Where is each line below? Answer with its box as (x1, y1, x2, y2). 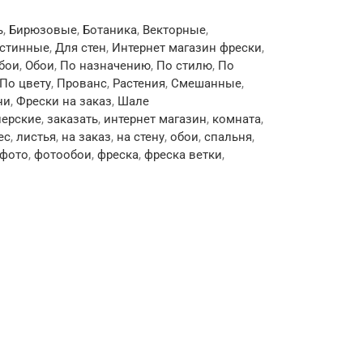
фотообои (34, 147, 92, 162)
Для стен (55, 41, 106, 55)
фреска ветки (144, 147, 222, 162)
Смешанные (171, 76, 241, 91)
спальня (204, 130, 252, 144)
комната (212, 112, 261, 126)
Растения (113, 76, 165, 91)
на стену (117, 130, 164, 144)
